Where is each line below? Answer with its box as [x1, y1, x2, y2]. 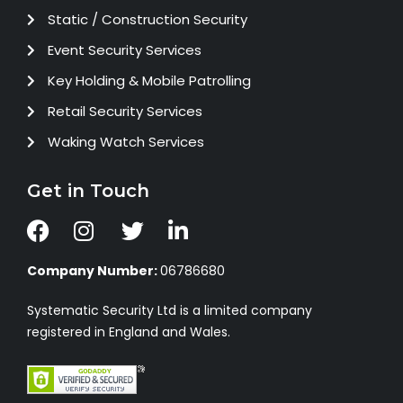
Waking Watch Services [47, 132, 204, 152]
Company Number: [27, 262, 160, 281]
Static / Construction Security [47, 10, 247, 30]
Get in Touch [27, 180, 149, 202]
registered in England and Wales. [27, 323, 230, 342]
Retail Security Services [47, 102, 202, 121]
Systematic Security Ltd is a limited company [27, 301, 312, 320]
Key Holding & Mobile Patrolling [47, 71, 251, 91]
